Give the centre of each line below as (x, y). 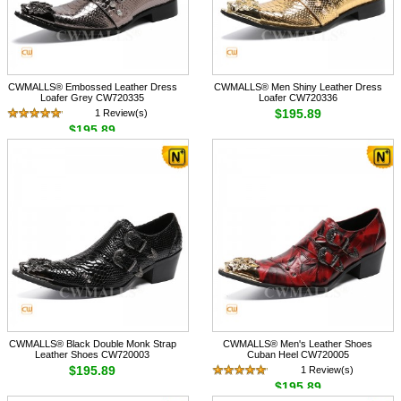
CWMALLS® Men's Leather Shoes (298, 344)
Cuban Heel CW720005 (298, 355)
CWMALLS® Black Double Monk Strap (92, 344)
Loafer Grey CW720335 (93, 98)
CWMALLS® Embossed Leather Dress (92, 87)
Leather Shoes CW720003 (93, 355)
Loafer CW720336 (298, 98)
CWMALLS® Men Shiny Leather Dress (298, 87)
